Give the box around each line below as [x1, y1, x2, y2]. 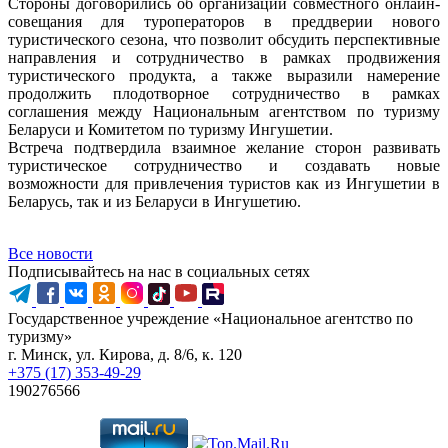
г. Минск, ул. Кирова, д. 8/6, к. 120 [8, 345, 242, 363]
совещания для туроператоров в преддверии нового [8, 12, 440, 30]
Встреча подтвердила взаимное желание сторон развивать [8, 138, 440, 156]
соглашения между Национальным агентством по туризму [8, 102, 440, 120]
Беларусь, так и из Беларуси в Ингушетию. [8, 192, 301, 210]
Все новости [8, 244, 93, 262]
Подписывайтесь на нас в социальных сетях [8, 262, 310, 280]
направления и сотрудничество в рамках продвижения [8, 48, 440, 66]
